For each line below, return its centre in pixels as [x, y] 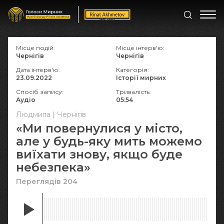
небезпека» [53, 167]
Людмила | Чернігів [51, 114]
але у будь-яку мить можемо [109, 141]
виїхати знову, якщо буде [99, 154]
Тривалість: [133, 92]
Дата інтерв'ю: [38, 70]
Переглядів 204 [47, 181]
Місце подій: [35, 48]
